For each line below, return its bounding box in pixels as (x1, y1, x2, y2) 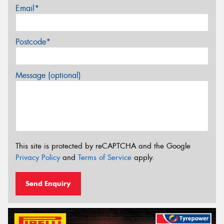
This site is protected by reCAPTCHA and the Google (15, 141, 190, 151)
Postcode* (15, 36, 50, 47)
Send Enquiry (25, 178, 71, 188)
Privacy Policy (15, 152, 60, 163)
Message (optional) (15, 69, 81, 80)
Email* (15, 2, 39, 13)
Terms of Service (78, 152, 131, 163)
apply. (131, 152, 154, 163)
